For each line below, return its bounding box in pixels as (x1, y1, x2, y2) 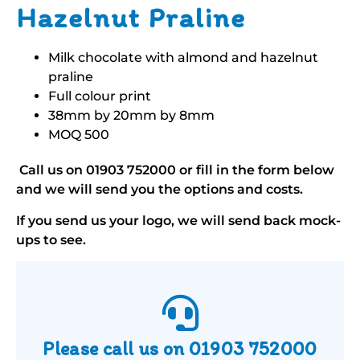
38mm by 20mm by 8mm (48, 108, 215, 124)
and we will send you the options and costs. (16, 182, 303, 198)
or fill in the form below (176, 162, 334, 178)
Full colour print (48, 88, 151, 104)
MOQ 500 (48, 127, 109, 143)
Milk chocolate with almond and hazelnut (48, 50, 318, 66)
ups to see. (16, 231, 86, 247)
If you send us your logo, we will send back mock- (16, 212, 341, 228)
